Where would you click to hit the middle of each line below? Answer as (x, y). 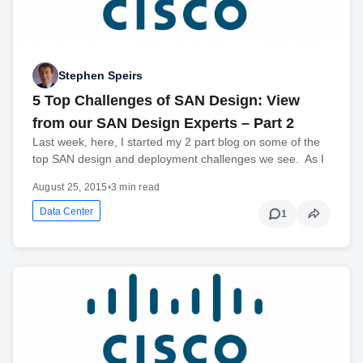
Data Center (66, 212)
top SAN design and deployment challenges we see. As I (178, 159)
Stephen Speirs (100, 75)
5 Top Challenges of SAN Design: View (166, 101)
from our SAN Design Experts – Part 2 (163, 124)
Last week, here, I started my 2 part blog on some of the (176, 142)
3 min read (135, 188)
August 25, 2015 (70, 188)
